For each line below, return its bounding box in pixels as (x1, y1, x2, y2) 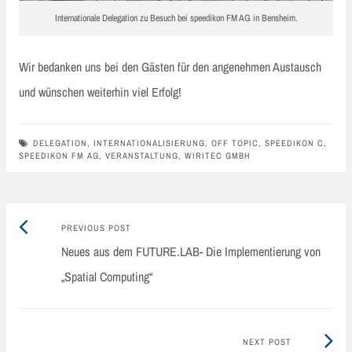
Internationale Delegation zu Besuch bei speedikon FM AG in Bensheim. (54, 11, 298, 24)
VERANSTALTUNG (105, 150, 178, 162)
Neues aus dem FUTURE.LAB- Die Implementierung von (60, 242, 321, 260)
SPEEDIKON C (265, 137, 324, 149)
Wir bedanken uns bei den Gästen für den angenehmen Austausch (19, 57, 321, 75)
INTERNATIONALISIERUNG (93, 137, 205, 149)
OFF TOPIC (211, 137, 258, 149)
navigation (18, 248, 93, 270)
